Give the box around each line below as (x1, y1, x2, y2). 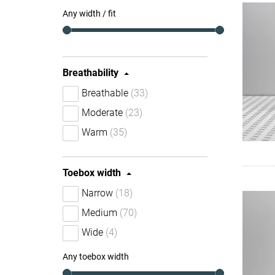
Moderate (82, 107, 123, 118)
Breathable (82, 87, 128, 99)
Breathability (63, 67, 118, 79)
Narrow (82, 187, 113, 199)
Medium (82, 207, 117, 219)
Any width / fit (63, 9, 116, 18)
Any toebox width (63, 252, 129, 261)
